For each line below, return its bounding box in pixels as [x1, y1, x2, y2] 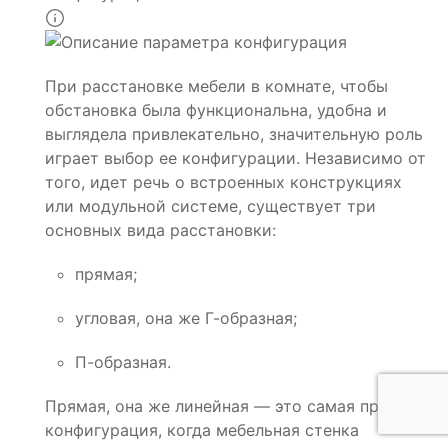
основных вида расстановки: [45, 220, 276, 241]
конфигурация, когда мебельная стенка [45, 420, 359, 441]
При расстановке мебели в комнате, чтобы [45, 76, 388, 97]
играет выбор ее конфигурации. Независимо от [45, 148, 426, 169]
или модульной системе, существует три [45, 196, 376, 217]
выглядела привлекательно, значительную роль [45, 124, 423, 145]
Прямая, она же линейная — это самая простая [45, 396, 425, 417]
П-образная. [75, 352, 171, 373]
